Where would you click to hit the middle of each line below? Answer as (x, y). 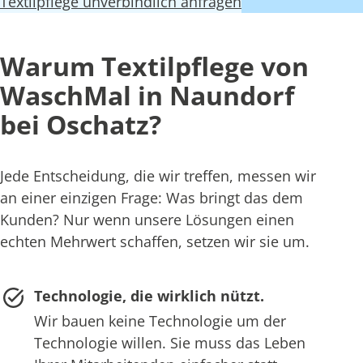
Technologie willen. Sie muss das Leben (169, 343)
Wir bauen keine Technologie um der (160, 321)
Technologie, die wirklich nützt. (149, 296)
